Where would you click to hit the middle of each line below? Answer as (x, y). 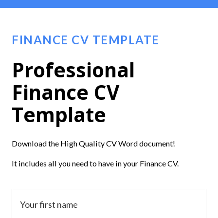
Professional (73, 70)
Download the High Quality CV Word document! (93, 144)
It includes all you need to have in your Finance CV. (95, 163)
